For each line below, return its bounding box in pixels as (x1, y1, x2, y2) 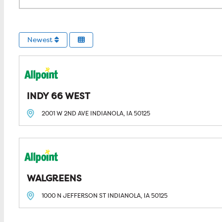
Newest (27, 35, 55, 45)
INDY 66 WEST (26, 90, 90, 103)
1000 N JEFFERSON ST (41, 192, 108, 200)
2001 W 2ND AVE (41, 110, 90, 118)
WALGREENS (26, 172, 82, 185)
